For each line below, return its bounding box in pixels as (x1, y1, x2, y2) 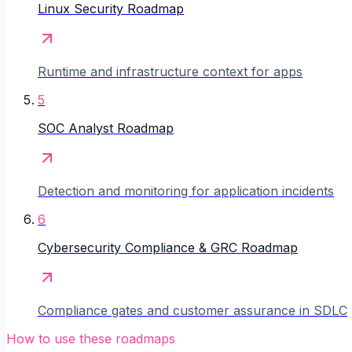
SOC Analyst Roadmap (38, 120, 174, 137)
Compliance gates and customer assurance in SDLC (38, 302, 347, 319)
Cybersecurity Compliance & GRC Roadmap (38, 240, 298, 256)
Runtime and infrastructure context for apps (38, 64, 302, 80)
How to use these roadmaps (6, 331, 175, 347)
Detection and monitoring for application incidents (38, 183, 334, 200)
